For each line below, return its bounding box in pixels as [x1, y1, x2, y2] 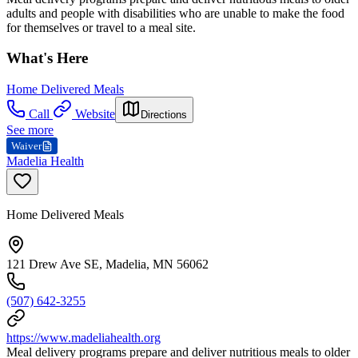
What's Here [6, 50, 88, 67]
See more [6, 123, 54, 137]
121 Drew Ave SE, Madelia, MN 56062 [6, 257, 209, 272]
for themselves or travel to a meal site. [6, 20, 196, 34]
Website [75, 107, 115, 121]
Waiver [11, 140, 42, 153]
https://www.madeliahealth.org [6, 331, 161, 345]
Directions [141, 109, 187, 121]
